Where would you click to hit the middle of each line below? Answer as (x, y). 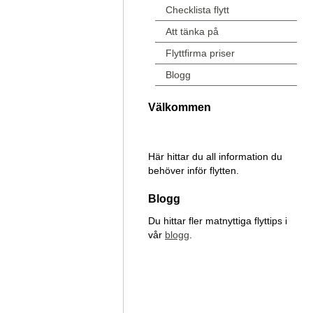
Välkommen (180, 107)
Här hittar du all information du (215, 157)
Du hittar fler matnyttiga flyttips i (218, 221)
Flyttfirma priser (200, 53)
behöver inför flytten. (194, 171)
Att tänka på (192, 31)
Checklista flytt (197, 10)
